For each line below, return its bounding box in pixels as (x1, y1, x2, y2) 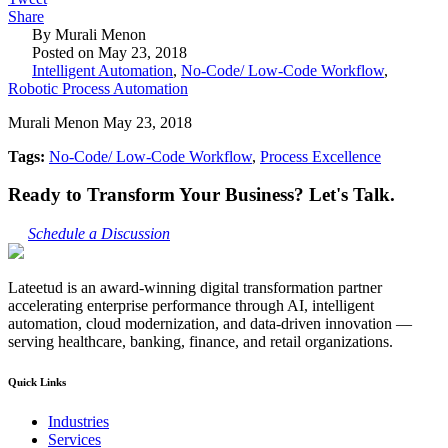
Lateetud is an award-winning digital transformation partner (8, 279, 382, 297)
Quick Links (8, 376, 66, 389)
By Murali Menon (28, 25, 146, 43)
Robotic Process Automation (8, 79, 188, 97)
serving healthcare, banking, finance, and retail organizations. (8, 333, 393, 351)
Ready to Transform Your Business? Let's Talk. (8, 184, 395, 206)
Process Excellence (260, 147, 381, 165)
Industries (48, 413, 109, 431)
